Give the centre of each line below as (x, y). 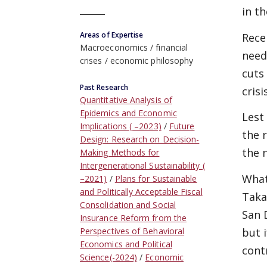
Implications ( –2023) (121, 126)
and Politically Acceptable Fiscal (141, 192)
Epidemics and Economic (128, 113)
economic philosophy (152, 61)
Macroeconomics (114, 48)
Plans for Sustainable (156, 179)
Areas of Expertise (112, 35)
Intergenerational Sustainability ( (142, 166)
